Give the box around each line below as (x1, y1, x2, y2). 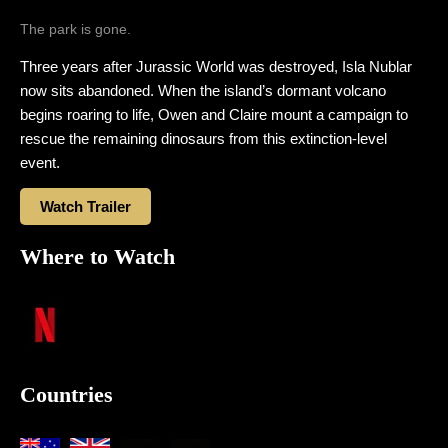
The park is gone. (20, 21, 131, 37)
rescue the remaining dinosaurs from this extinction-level (20, 130, 387, 147)
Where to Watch (20, 244, 175, 269)
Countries (20, 382, 113, 407)
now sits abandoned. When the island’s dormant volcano (20, 82, 386, 99)
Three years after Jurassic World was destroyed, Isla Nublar (20, 58, 412, 75)
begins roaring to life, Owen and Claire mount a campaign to (20, 106, 408, 123)
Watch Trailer (40, 198, 131, 215)
